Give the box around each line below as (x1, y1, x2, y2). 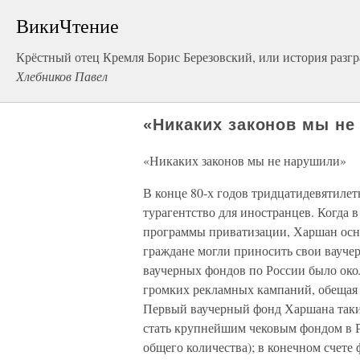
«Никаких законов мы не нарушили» (143, 152, 346, 169)
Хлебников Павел (16, 67, 108, 84)
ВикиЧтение (16, 13, 119, 39)
